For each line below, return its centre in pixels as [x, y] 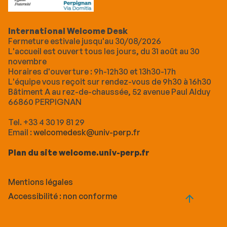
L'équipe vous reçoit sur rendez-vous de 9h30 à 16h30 [110, 82]
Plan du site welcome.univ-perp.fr [79, 153]
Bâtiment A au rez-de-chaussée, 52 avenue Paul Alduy [109, 92]
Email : [21, 133]
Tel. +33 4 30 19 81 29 [46, 122]
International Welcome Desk [68, 31]
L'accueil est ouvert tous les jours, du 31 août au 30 [104, 51]
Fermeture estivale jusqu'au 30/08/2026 [85, 41]
